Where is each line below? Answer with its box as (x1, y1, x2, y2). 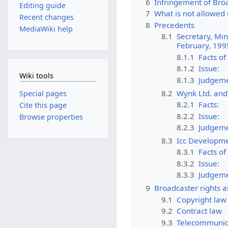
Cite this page (19, 100, 67, 110)
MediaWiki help (19, 24, 73, 34)
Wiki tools (19, 71, 53, 81)
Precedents (154, 19, 195, 30)
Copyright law (176, 194, 226, 205)
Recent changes (19, 12, 74, 22)
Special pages (19, 88, 67, 98)
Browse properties (19, 112, 83, 122)
